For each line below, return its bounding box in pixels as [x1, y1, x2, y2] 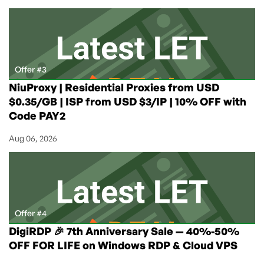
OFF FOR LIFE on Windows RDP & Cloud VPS [9, 238, 237, 252]
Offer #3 [15, 64, 47, 74]
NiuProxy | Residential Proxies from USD [9, 80, 219, 94]
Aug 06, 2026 [9, 133, 57, 143]
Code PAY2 [9, 108, 65, 122]
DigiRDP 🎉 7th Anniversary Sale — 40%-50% [9, 224, 239, 237]
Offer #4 [15, 207, 47, 218]
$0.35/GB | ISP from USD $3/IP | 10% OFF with [9, 94, 246, 108]
